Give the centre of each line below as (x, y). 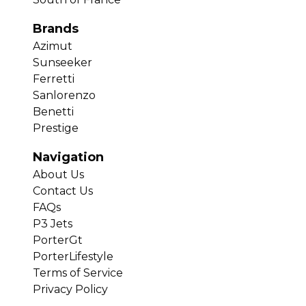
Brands (56, 29)
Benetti (53, 112)
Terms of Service (78, 273)
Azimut (53, 46)
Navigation (68, 157)
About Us (58, 175)
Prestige (56, 128)
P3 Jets (53, 224)
